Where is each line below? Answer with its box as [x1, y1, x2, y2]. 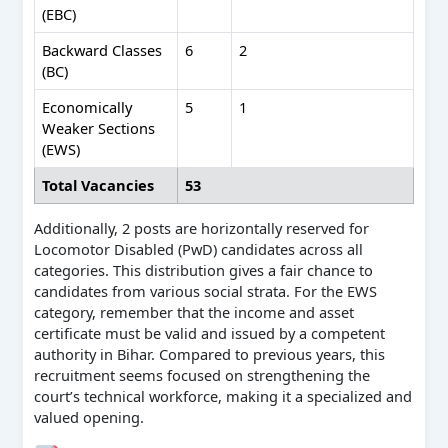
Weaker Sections [42, 117, 156, 138]
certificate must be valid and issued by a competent [33, 323, 385, 344]
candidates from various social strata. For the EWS [33, 281, 377, 302]
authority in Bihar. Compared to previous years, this [33, 344, 385, 365]
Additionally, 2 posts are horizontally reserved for [33, 218, 369, 239]
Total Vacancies [42, 174, 155, 195]
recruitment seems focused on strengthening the [33, 365, 370, 386]
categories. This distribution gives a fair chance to [33, 260, 373, 281]
